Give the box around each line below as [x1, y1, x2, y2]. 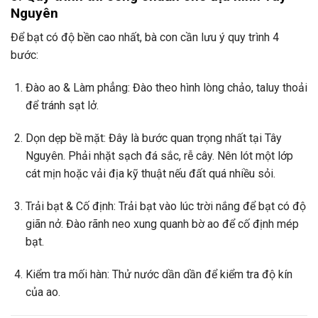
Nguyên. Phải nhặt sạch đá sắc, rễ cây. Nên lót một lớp [25, 149, 293, 163]
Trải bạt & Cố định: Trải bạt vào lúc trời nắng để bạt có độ [25, 199, 306, 213]
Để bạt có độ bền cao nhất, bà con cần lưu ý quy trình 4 [11, 31, 279, 45]
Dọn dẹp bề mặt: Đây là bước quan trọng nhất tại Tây [25, 131, 282, 146]
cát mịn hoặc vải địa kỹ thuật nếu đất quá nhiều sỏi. [25, 167, 275, 181]
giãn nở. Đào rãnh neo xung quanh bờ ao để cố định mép [25, 216, 299, 231]
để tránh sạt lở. [25, 99, 99, 113]
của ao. [25, 285, 60, 299]
